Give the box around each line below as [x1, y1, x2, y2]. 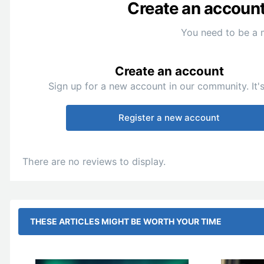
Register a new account [118, 112, 220, 124]
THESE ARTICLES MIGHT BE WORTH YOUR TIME [30, 216, 222, 227]
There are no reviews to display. [22, 156, 166, 168]
